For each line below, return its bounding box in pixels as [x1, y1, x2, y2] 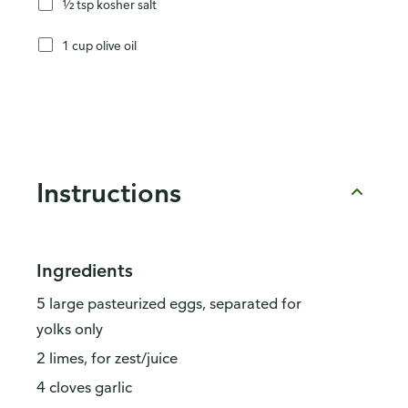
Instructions [36, 175, 181, 209]
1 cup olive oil [62, 36, 137, 53]
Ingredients [36, 259, 133, 282]
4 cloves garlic [36, 378, 132, 397]
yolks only [36, 320, 103, 339]
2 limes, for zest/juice [36, 349, 178, 368]
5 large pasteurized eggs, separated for [36, 294, 301, 313]
